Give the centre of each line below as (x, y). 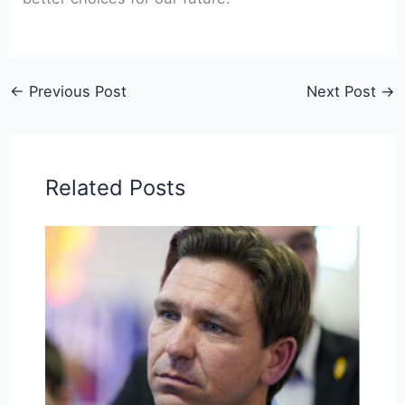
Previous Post (75, 91)
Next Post (344, 91)
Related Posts (115, 187)
